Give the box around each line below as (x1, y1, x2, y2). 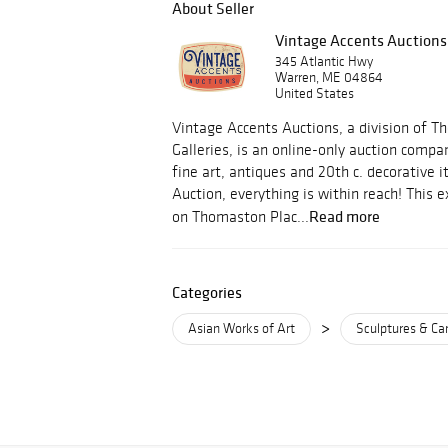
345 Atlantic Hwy (275, 53, 373, 70)
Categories (172, 282, 242, 302)
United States (275, 85, 354, 102)
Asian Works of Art (188, 320, 295, 337)
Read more (309, 206, 380, 226)
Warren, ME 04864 (275, 69, 383, 86)
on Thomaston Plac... (172, 207, 309, 226)
